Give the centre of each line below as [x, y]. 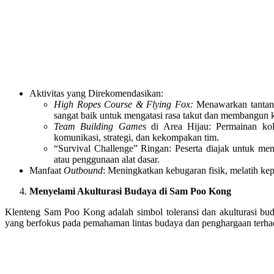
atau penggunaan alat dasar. [107, 159]
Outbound [83, 170]
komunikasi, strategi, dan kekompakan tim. [136, 137]
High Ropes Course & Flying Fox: [124, 104]
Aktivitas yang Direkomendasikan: [96, 93]
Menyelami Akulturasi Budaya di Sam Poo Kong [130, 191]
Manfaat [46, 170]
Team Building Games [100, 126]
